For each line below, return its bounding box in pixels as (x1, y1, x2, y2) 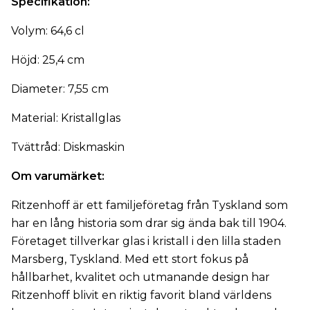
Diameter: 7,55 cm (11, 82, 109, 95)
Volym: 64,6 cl (11, 24, 87, 37)
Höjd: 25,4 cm (11, 53, 87, 66)
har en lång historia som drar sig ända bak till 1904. (11, 217, 286, 230)
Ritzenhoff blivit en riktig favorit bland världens (11, 289, 271, 302)
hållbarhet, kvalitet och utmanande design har (11, 271, 270, 284)
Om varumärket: (11, 170, 104, 183)
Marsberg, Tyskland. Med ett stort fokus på (11, 253, 248, 266)
